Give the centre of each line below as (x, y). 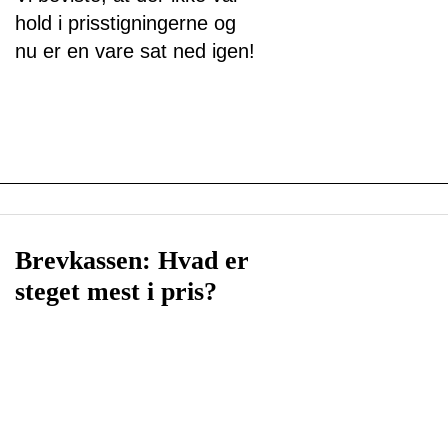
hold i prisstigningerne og (125, 22)
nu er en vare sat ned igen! (135, 50)
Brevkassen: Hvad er (132, 260)
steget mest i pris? (116, 291)
